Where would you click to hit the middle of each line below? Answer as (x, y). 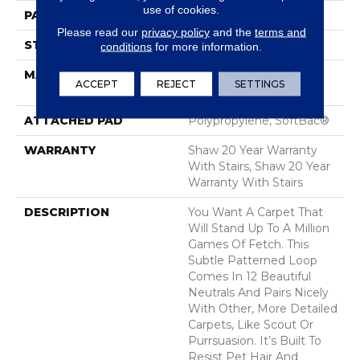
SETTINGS (259, 84)
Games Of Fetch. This (248, 245)
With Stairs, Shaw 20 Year (259, 167)
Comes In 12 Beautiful (250, 277)
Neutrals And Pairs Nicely (258, 293)
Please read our (99, 32)
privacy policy (175, 32)
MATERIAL (56, 75)
